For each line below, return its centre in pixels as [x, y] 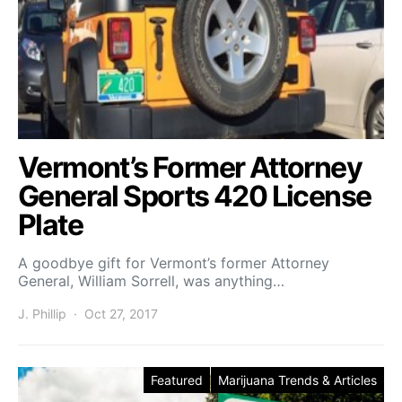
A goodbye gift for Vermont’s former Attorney [174, 263]
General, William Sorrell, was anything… [151, 281]
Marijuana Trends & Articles [297, 380]
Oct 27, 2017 [121, 314]
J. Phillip [42, 314]
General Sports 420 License [195, 196]
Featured [177, 380]
